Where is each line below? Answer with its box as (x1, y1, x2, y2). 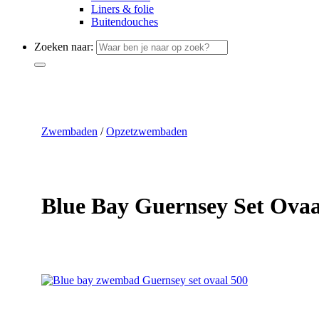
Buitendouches (91, 16, 158, 28)
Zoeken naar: (34, 41, 93, 53)
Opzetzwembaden (106, 125, 187, 137)
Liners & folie (91, 3, 154, 15)
